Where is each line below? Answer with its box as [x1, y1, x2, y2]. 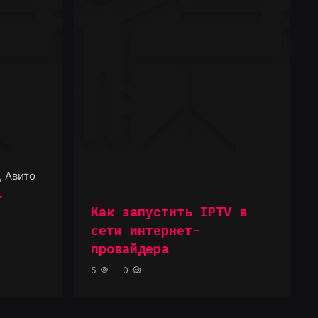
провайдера [91, 239, 169, 257]
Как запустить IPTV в [91, 202, 247, 220]
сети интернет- [91, 221, 200, 238]
